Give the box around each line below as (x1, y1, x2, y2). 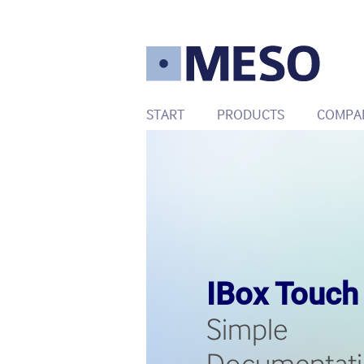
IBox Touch (206, 276, 358, 313)
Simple (206, 312, 288, 347)
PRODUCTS (217, 105, 284, 123)
